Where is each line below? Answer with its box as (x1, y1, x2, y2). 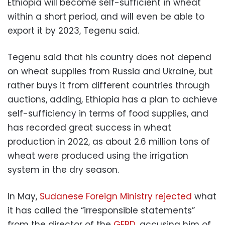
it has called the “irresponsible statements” (8, 204, 195, 216)
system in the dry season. (8, 163, 119, 176)
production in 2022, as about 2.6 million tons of (8, 135, 210, 148)
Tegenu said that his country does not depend (8, 51, 211, 63)
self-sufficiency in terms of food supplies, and (8, 107, 208, 120)
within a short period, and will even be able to (8, 10, 204, 23)
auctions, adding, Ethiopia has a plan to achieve (8, 93, 217, 105)
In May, (8, 190, 40, 202)
